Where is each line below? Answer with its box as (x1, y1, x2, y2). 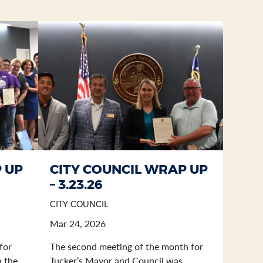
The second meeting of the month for (50, 241, 204, 252)
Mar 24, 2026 (50, 218, 106, 229)
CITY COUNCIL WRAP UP (50, 161, 208, 177)
